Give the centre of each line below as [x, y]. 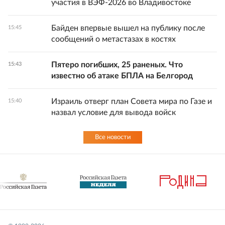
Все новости [113, 138]
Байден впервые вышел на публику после [128, 28]
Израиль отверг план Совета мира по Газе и [132, 102]
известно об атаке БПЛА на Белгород [122, 76]
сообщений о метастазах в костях [114, 39]
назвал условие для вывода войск [114, 113]
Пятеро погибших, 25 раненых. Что [117, 65]
